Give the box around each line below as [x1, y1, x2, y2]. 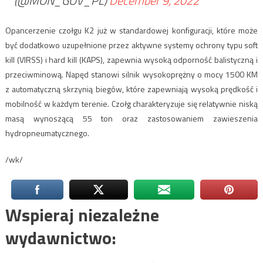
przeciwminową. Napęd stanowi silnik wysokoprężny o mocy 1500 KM [5, 68, 258, 80]
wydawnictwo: [5, 224, 116, 251]
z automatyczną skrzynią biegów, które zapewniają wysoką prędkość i [5, 82, 258, 95]
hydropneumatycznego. [5, 126, 89, 139]
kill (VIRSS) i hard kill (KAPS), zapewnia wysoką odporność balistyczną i [5, 53, 258, 66]
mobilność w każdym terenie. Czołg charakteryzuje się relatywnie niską [5, 97, 258, 110]
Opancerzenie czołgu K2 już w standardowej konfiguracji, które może [5, 23, 258, 36]
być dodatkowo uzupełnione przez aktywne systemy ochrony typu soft [5, 38, 258, 51]
